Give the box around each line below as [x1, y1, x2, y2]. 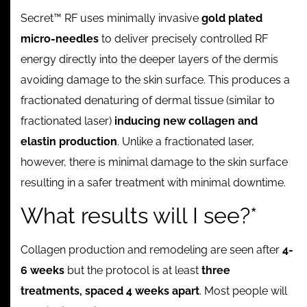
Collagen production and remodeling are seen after [21, 243, 282, 257]
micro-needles [21, 32, 99, 45]
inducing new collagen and [114, 114, 258, 127]
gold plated [201, 11, 262, 25]
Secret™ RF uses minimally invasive [21, 11, 201, 25]
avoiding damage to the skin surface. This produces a [21, 73, 290, 86]
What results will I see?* [21, 203, 257, 229]
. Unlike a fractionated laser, [117, 134, 254, 148]
